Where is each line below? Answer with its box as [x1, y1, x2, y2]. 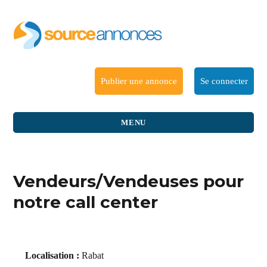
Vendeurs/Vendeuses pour [13, 170, 244, 191]
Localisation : [25, 250, 80, 260]
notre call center [13, 191, 159, 212]
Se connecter [200, 76, 248, 86]
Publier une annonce [100, 76, 177, 86]
